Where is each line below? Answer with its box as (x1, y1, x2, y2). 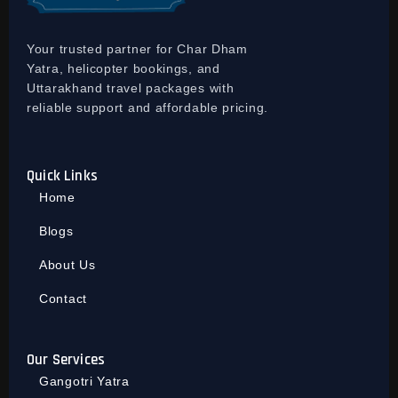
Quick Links (27, 166, 98, 187)
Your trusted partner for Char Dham (27, 42, 248, 57)
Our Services (27, 350, 106, 370)
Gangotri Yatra (39, 374, 130, 389)
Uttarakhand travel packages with (27, 81, 235, 96)
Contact (39, 291, 87, 306)
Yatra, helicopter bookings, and (27, 61, 220, 76)
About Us (39, 258, 96, 273)
